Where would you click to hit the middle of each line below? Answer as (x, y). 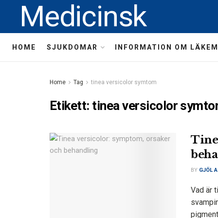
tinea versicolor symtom (124, 82)
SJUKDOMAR (72, 47)
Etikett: (71, 106)
